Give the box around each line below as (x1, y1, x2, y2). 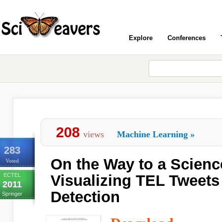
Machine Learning (117, 129, 188, 139)
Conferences (167, 34, 206, 42)
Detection (51, 188, 120, 206)
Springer (1, 191, 22, 197)
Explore (129, 34, 153, 42)
